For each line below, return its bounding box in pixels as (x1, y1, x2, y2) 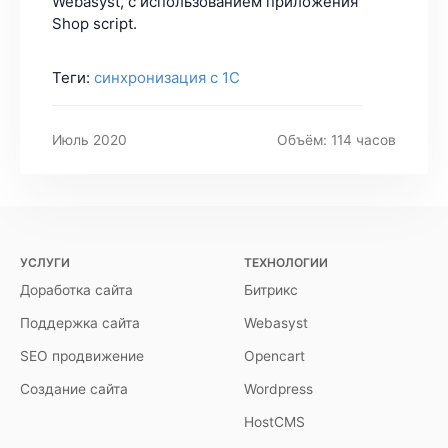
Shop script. (52, 13, 137, 33)
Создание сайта (20, 380, 128, 397)
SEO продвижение (20, 347, 144, 364)
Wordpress (244, 380, 313, 397)
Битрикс (244, 281, 298, 298)
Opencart (244, 347, 305, 364)
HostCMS (244, 413, 305, 430)
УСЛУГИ (20, 254, 70, 270)
